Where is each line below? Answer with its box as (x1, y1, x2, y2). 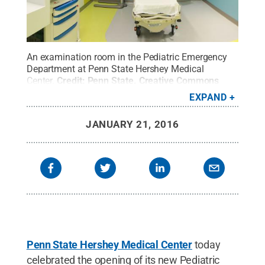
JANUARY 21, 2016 (86, 118, 179, 130)
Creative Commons (138, 75, 219, 86)
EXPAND (189, 91, 227, 103)
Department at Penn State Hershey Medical (26, 63, 204, 75)
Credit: (57, 75, 88, 86)
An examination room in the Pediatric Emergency (26, 51, 228, 63)
